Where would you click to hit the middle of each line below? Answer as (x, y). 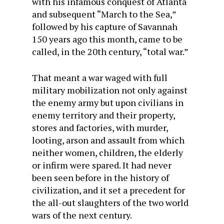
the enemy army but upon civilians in (108, 102)
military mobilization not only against (110, 90)
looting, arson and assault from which (108, 140)
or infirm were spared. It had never (102, 165)
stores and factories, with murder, (100, 127)
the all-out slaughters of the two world (110, 202)
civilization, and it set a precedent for (108, 190)
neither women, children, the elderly (107, 152)
